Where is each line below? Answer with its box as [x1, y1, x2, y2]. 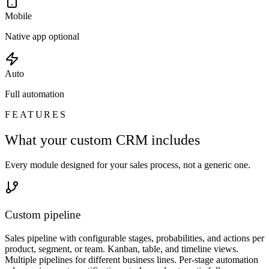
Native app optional [5, 31, 79, 41]
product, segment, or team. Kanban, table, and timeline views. [5, 243, 238, 254]
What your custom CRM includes [5, 131, 200, 148]
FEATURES [5, 109, 68, 119]
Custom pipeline [5, 208, 80, 222]
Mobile [5, 10, 32, 21]
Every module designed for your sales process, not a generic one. [5, 160, 250, 171]
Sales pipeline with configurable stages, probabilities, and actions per [5, 232, 264, 243]
